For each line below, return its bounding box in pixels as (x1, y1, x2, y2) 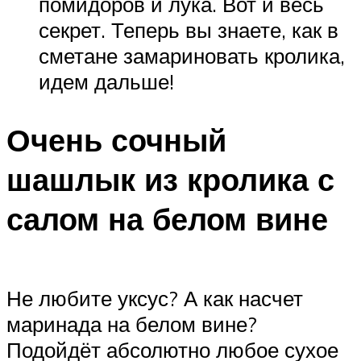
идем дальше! (39, 68, 174, 95)
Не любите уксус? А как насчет (6, 284, 303, 311)
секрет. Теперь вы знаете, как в (39, 17, 338, 44)
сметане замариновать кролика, (39, 43, 345, 69)
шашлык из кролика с (6, 160, 334, 200)
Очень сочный (6, 120, 226, 160)
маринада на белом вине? (6, 310, 257, 337)
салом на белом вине (6, 199, 328, 239)
